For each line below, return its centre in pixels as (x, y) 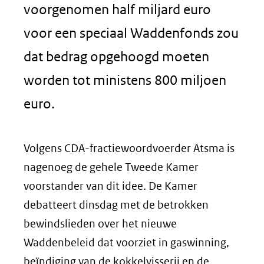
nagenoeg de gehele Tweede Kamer (111, 167)
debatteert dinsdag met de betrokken (116, 205)
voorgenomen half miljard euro (117, 9)
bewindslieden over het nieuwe (100, 224)
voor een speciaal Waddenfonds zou (131, 33)
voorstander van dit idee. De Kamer (110, 186)
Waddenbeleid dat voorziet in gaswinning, (126, 242)
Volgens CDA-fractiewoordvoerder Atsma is (129, 148)
